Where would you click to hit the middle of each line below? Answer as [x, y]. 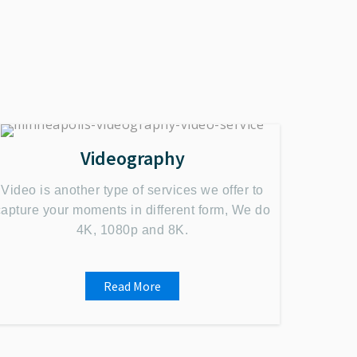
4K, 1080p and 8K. [132, 230]
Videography [132, 158]
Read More [132, 286]
